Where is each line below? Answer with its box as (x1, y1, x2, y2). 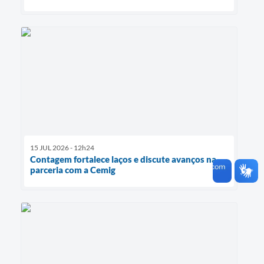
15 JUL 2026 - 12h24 (30, 143, 94, 152)
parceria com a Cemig (30, 164, 115, 175)
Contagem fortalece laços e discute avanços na (30, 153, 216, 164)
